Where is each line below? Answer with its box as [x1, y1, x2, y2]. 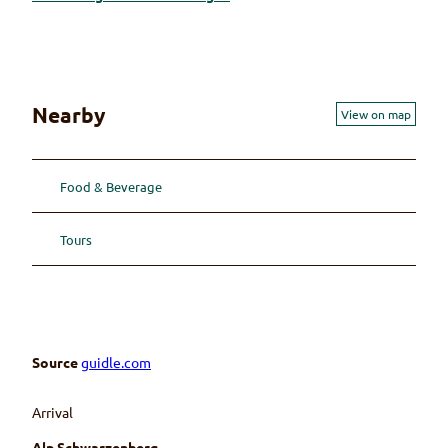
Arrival [32, 402, 73, 421]
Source [32, 353, 81, 372]
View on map [341, 106, 411, 123]
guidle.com [81, 353, 151, 372]
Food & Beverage [60, 177, 162, 195]
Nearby [32, 100, 105, 128]
